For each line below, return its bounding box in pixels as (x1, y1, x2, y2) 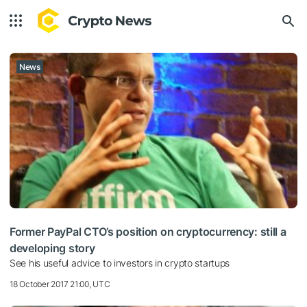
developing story (10, 241, 95, 255)
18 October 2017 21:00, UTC (10, 278, 110, 289)
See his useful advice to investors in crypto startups (10, 256, 230, 269)
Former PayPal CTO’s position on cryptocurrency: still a (10, 224, 286, 238)
